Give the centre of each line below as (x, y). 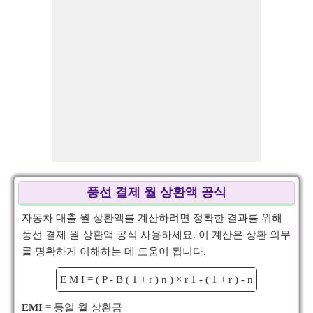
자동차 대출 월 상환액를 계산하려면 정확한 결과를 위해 (152, 218)
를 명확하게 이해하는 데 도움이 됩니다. (114, 252)
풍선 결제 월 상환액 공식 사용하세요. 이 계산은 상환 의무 (156, 235)
